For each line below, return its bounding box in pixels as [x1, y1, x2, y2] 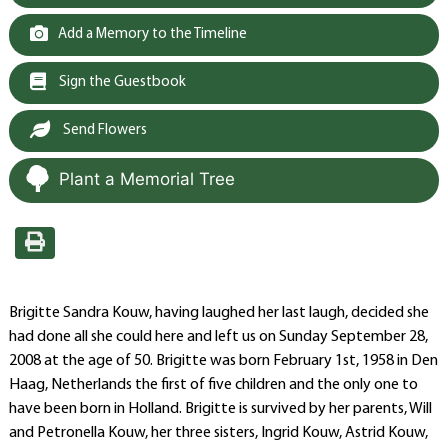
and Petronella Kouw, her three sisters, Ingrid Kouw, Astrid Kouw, [8, 425, 428, 441]
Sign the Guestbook [55, 75, 186, 90]
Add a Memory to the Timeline [57, 27, 247, 42]
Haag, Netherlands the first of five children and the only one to [8, 377, 418, 393]
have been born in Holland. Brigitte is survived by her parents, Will [8, 401, 432, 417]
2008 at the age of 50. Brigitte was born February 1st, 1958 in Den [8, 353, 438, 369]
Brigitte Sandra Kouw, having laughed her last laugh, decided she [8, 305, 429, 321]
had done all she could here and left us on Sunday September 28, [8, 329, 428, 345]
